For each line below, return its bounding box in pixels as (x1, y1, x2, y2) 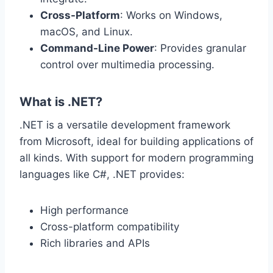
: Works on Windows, (120, 9, 222, 22)
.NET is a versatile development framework (19, 119, 230, 132)
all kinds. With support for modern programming (19, 152, 253, 165)
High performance (40, 204, 129, 217)
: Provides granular (154, 42, 246, 55)
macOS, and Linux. (40, 26, 133, 38)
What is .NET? (19, 94, 102, 110)
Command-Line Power (40, 42, 154, 55)
